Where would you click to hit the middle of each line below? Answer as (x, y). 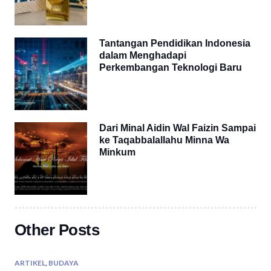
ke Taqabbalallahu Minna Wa (164, 140)
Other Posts (57, 230)
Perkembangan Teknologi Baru (171, 68)
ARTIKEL (30, 263)
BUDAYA (64, 263)
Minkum (117, 152)
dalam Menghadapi (143, 56)
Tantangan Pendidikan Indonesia (175, 44)
